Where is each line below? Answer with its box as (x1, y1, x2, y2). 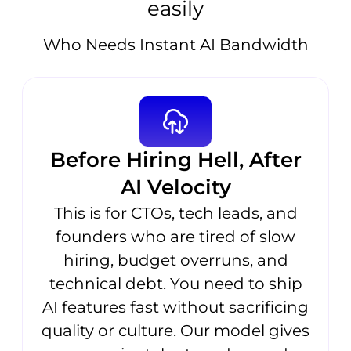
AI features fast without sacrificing (42, 297, 309, 317)
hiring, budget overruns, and (63, 250, 288, 270)
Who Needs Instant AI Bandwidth (42, 35, 309, 55)
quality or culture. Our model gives (42, 320, 309, 340)
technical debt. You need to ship (49, 273, 302, 293)
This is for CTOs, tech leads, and (53, 203, 298, 223)
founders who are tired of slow (56, 226, 295, 246)
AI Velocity (120, 174, 231, 200)
